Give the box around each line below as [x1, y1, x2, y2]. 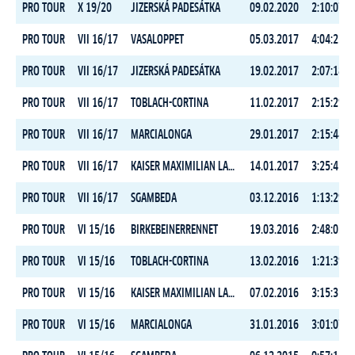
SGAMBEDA [131, 192, 177, 204]
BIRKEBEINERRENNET [131, 223, 218, 236]
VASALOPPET [131, 33, 184, 46]
